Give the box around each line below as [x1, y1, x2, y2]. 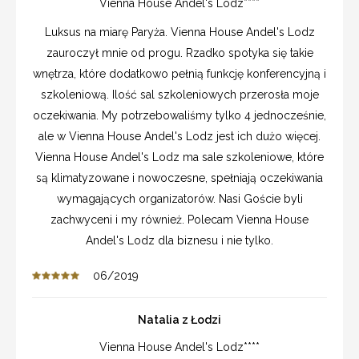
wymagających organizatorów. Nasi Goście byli [56, 192, 303, 205]
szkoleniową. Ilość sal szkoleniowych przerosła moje [40, 87, 319, 101]
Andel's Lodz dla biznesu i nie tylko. [86, 233, 273, 247]
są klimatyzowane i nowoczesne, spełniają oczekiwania [36, 171, 323, 184]
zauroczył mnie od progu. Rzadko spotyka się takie [46, 46, 313, 59]
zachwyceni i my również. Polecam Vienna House [50, 212, 309, 226]
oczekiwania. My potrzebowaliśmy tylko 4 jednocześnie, [33, 108, 326, 122]
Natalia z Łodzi [138, 313, 221, 326]
